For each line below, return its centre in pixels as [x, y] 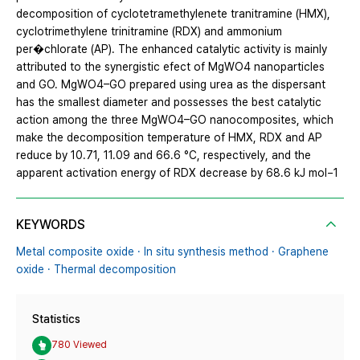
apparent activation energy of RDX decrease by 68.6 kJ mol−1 [177, 172]
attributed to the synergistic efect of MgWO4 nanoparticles [170, 66]
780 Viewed [79, 345]
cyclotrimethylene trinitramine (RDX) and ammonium [149, 31]
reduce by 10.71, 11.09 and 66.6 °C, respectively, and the [164, 155]
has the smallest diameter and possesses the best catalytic [169, 102]
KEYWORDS [51, 224]
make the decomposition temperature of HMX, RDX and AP [169, 137]
